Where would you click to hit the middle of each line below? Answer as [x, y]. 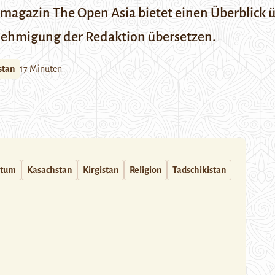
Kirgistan [101, 170]
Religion [145, 170]
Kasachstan [49, 170]
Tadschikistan [199, 170]
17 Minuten [41, 69]
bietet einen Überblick [202, 13]
